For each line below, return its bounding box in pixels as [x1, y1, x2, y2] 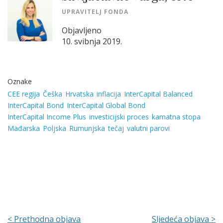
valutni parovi [127, 123, 170, 133]
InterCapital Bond [7, 100, 64, 110]
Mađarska [7, 123, 40, 133]
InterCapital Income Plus [7, 111, 86, 121]
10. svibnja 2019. [62, 35, 122, 47]
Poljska [43, 123, 66, 133]
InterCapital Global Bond [67, 100, 145, 110]
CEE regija [7, 89, 40, 99]
